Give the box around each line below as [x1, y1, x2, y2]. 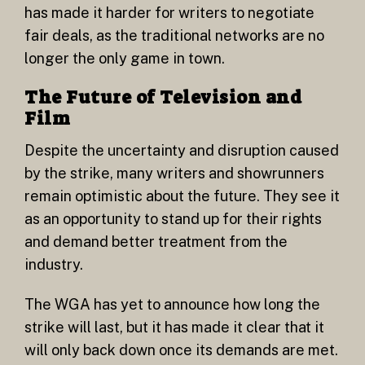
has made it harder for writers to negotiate [24, 3, 314, 21]
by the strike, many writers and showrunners [24, 164, 324, 182]
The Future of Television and [24, 86, 301, 110]
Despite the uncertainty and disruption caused [24, 141, 339, 159]
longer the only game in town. [24, 49, 225, 67]
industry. [24, 255, 86, 273]
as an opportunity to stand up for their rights [24, 209, 322, 227]
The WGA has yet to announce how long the [24, 296, 320, 314]
